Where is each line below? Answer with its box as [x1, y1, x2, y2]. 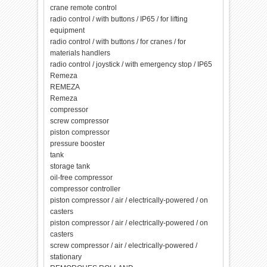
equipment [50, 26, 85, 35]
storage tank [50, 162, 91, 170]
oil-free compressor [50, 173, 113, 182]
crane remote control [50, 4, 117, 12]
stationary [50, 253, 82, 261]
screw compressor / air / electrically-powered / [50, 241, 198, 250]
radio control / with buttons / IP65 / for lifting [50, 15, 188, 23]
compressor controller [50, 185, 121, 193]
